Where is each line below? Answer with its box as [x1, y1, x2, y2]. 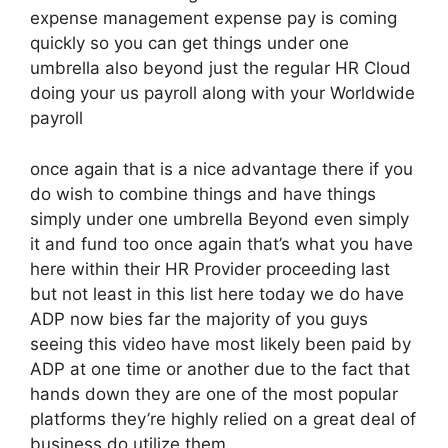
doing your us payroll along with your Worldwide [30, 83, 415, 103]
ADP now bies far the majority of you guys [30, 308, 368, 329]
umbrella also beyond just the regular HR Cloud [30, 58, 411, 78]
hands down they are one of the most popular [30, 383, 398, 404]
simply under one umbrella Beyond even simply [30, 208, 409, 229]
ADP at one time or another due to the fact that [30, 358, 410, 379]
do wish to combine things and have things [30, 183, 376, 204]
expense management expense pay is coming [30, 8, 397, 28]
